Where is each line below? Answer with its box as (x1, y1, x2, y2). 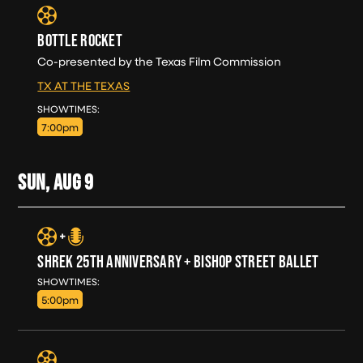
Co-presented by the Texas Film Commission (37, 53, 282, 69)
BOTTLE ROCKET (37, 30, 122, 49)
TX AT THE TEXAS (37, 77, 130, 93)
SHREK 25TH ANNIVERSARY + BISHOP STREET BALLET (37, 252, 319, 271)
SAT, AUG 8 (99, 100, 150, 114)
